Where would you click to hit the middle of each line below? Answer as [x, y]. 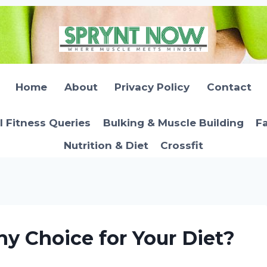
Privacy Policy [152, 87]
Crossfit [182, 146]
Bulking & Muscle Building [173, 122]
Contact [229, 87]
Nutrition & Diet [106, 146]
